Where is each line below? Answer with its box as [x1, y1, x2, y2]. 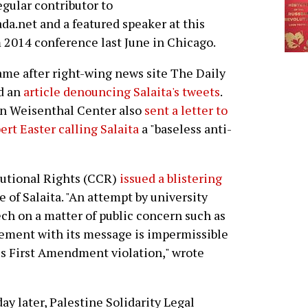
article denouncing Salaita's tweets [23, 83, 220, 100]
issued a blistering [120, 170, 222, 187]
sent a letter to [144, 102, 228, 119]
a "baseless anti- [139, 120, 232, 137]
